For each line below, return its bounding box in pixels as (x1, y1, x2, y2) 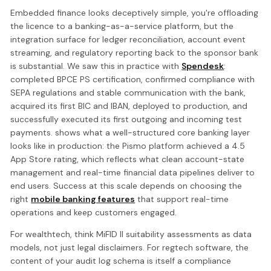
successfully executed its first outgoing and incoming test (10, 114, 243, 125)
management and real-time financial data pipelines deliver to (10, 167, 255, 178)
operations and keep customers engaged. (10, 207, 177, 218)
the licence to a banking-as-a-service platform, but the (10, 21, 234, 32)
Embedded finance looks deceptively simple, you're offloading (10, 7, 259, 19)
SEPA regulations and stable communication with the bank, (10, 87, 246, 99)
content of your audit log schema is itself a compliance (10, 255, 232, 267)
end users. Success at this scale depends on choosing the (10, 180, 243, 192)
